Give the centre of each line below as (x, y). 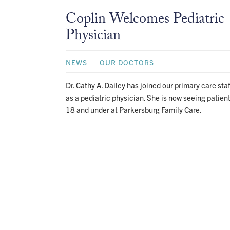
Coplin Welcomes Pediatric (145, 20)
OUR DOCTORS (127, 62)
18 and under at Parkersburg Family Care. (133, 109)
